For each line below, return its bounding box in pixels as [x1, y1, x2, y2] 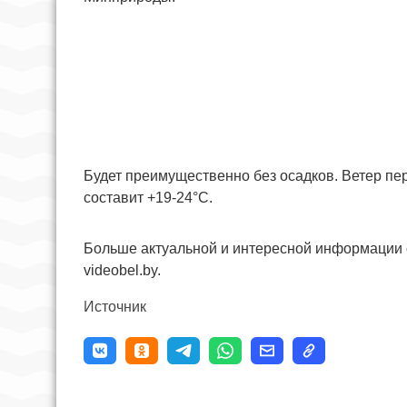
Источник [84, 299, 146, 315]
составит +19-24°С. [84, 190, 213, 206]
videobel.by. [84, 263, 161, 279]
